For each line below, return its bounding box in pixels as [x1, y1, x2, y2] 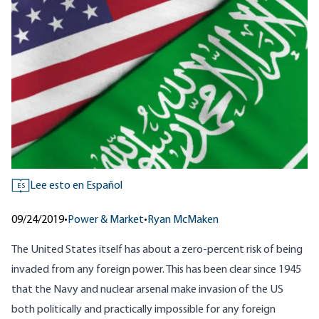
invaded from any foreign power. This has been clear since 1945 [11, 264, 301, 276]
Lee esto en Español [30, 180, 122, 192]
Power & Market [68, 214, 144, 226]
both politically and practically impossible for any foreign [11, 304, 276, 316]
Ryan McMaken [147, 214, 219, 226]
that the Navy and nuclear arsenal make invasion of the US [11, 284, 283, 296]
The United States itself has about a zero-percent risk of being [11, 244, 303, 256]
